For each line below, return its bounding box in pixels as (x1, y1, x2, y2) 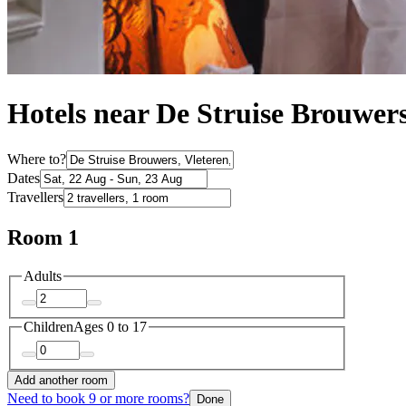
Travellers (7, 188, 63, 205)
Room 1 (7, 225, 79, 249)
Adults (24, 267, 62, 284)
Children (24, 319, 73, 335)
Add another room (14, 372, 108, 387)
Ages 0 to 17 (73, 319, 147, 335)
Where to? (7, 150, 66, 167)
